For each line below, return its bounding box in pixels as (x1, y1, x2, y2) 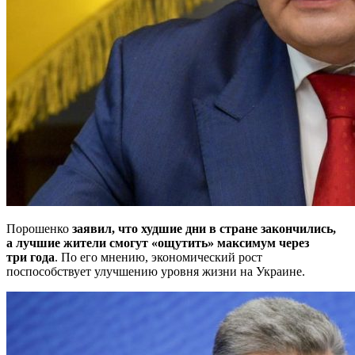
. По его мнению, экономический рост (55, 250, 262, 264)
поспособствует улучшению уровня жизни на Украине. (6, 264, 305, 278)
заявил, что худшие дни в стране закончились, (72, 221, 336, 235)
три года (6, 250, 55, 264)
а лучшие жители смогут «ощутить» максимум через (6, 235, 309, 250)
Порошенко (6, 221, 72, 235)
